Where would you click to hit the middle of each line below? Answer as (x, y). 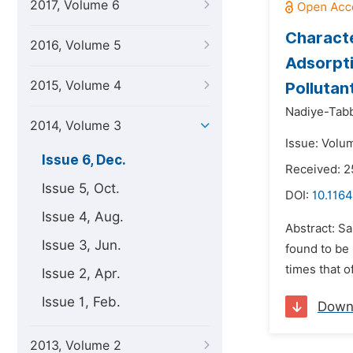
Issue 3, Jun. (82, 245)
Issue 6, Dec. (84, 160)
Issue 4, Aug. (83, 217)
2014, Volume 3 (76, 126)
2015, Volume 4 (76, 85)
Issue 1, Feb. (81, 302)
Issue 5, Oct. (81, 188)
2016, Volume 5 (76, 45)
